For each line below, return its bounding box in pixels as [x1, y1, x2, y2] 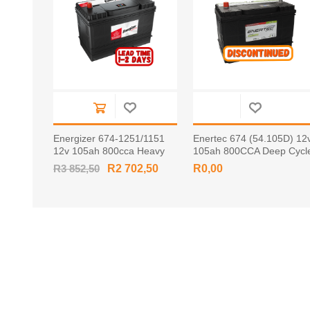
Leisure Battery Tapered [193, 157, 299, 169]
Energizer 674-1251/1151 [53, 132, 165, 144]
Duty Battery [53, 157, 107, 169]
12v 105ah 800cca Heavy [53, 145, 165, 156]
